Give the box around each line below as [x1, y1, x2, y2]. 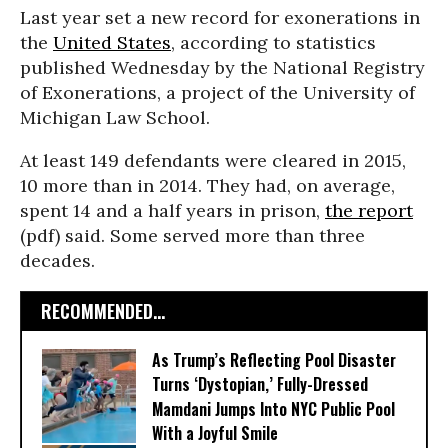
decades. [20, 249, 95, 272]
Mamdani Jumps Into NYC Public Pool [152, 397, 395, 422]
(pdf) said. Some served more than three [20, 224, 365, 247]
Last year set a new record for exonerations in [20, 6, 420, 29]
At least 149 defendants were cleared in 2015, [20, 149, 406, 172]
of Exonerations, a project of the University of [20, 81, 415, 104]
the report [325, 199, 413, 222]
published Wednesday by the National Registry [20, 56, 425, 79]
